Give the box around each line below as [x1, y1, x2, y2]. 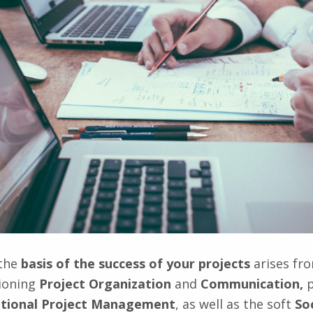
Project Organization [39, 275, 171, 293]
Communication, [201, 275, 303, 293]
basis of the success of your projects [21, 255, 250, 272]
